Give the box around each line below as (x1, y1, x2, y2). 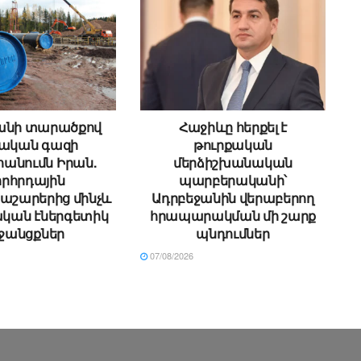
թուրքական (193, 135, 273, 155)
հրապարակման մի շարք (150, 206, 316, 226)
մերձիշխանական (173, 153, 293, 172)
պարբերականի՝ (178, 171, 288, 190)
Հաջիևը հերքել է (178, 118, 288, 137)
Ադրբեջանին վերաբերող (151, 189, 314, 208)
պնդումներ (196, 224, 270, 243)
